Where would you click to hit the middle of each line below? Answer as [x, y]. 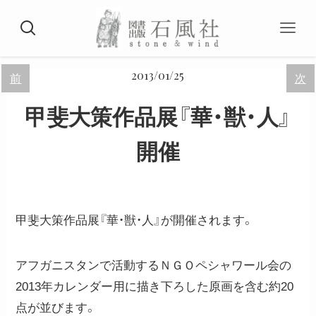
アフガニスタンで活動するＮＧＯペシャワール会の [154, 266]
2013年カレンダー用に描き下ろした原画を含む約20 [155, 287]
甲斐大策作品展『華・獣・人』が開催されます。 [135, 221]
